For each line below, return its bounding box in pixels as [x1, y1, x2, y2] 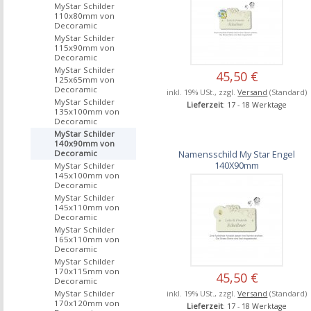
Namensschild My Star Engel [178, 147, 296, 160]
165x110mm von [54, 234, 119, 244]
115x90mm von [54, 42, 115, 53]
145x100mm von [54, 170, 119, 180]
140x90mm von [54, 138, 115, 149]
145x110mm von [54, 202, 119, 212]
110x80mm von [54, 10, 115, 21]
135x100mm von [54, 106, 119, 117]
